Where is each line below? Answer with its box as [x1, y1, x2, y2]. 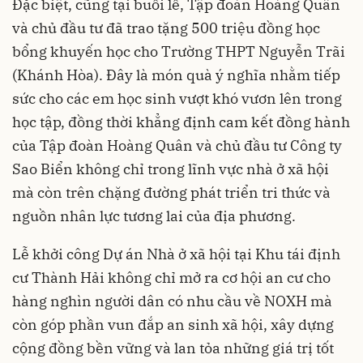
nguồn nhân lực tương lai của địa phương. [12, 206, 296, 225]
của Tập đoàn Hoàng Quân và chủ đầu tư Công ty [12, 135, 342, 155]
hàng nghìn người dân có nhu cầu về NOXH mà [12, 291, 332, 310]
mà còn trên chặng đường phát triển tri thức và [12, 182, 331, 202]
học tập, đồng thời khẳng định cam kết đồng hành [12, 112, 350, 131]
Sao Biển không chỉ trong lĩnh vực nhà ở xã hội [12, 159, 329, 178]
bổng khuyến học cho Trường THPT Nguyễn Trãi [12, 41, 345, 61]
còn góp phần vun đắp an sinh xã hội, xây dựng [12, 314, 334, 334]
